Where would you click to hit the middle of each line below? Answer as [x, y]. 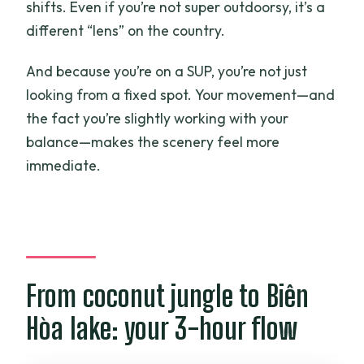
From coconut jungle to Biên [168, 297]
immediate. [64, 165]
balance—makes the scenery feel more [153, 141]
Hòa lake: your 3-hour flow [162, 329]
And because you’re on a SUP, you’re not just [167, 71]
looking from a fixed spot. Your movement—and [181, 94]
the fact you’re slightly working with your [158, 118]
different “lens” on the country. [126, 30]
